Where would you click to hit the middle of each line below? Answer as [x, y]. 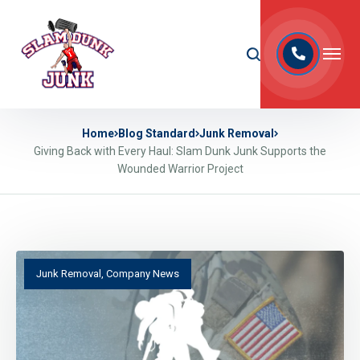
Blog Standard [157, 133]
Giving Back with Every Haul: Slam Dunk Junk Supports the [180, 151]
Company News [143, 273]
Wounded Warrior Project [180, 168]
